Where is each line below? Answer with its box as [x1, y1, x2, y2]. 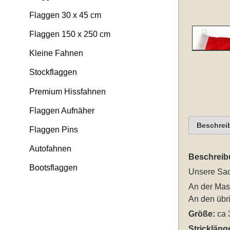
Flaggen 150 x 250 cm [29, 30, 110, 39]
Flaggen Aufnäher [29, 106, 94, 115]
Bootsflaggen [29, 163, 78, 172]
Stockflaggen [29, 68, 77, 77]
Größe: [188, 209, 215, 218]
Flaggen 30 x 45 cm [29, 10, 101, 20]
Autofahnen [29, 144, 71, 154]
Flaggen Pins [29, 125, 78, 134]
